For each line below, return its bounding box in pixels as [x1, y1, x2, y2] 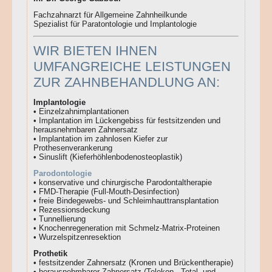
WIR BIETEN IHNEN [33, 43, 157, 59]
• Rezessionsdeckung [33, 205, 110, 215]
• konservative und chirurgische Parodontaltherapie [33, 178, 212, 188]
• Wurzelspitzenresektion [33, 233, 121, 242]
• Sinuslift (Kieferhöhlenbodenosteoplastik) [33, 152, 182, 162]
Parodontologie [33, 169, 92, 178]
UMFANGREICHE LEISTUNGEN [33, 59, 231, 75]
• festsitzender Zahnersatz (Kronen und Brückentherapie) [33, 258, 233, 268]
